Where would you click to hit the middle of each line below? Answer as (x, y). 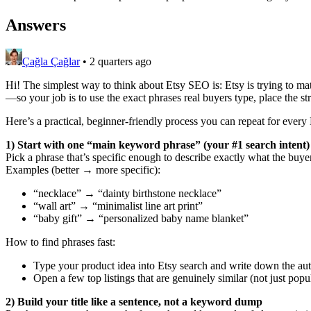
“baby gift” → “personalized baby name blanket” (141, 218)
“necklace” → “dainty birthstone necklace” (127, 193)
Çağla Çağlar (51, 61)
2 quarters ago (120, 61)
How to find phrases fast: (60, 242)
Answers (36, 25)
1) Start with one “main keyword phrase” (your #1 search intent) (158, 144)
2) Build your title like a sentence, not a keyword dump (134, 301)
